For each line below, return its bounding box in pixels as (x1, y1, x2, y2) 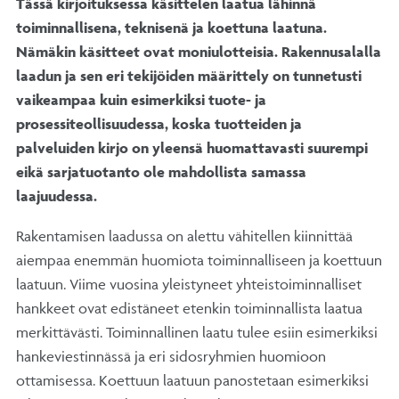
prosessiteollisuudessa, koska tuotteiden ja (16, 114, 302, 133)
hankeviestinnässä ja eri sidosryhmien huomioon (16, 346, 326, 365)
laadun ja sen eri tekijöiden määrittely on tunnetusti (16, 66, 362, 85)
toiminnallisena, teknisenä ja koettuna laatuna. (16, 18, 327, 37)
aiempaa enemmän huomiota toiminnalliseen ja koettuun (16, 250, 382, 269)
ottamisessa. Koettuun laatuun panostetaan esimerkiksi (16, 370, 369, 389)
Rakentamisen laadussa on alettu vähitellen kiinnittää (16, 226, 353, 245)
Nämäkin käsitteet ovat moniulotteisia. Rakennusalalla (16, 42, 381, 61)
